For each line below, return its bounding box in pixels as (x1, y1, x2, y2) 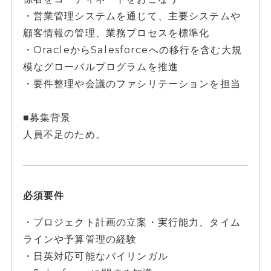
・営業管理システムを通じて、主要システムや (22, 10, 241, 22)
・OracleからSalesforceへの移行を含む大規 (22, 44, 242, 56)
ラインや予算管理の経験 (22, 233, 137, 246)
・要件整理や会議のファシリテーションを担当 (22, 77, 241, 90)
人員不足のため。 (22, 128, 106, 141)
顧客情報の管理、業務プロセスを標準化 (22, 27, 210, 39)
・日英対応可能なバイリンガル (22, 250, 168, 263)
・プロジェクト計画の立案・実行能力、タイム (22, 216, 241, 229)
